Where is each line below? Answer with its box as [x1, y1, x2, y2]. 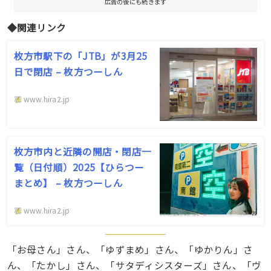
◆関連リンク [7, 20, 67, 34]
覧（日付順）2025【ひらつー [13, 160, 145, 174]
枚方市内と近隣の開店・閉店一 [13, 145, 152, 158]
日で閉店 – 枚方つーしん [13, 64, 123, 78]
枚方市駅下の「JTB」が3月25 [13, 48, 148, 62]
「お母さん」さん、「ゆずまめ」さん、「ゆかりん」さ [7, 242, 253, 256]
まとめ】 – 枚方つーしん [13, 176, 123, 190]
